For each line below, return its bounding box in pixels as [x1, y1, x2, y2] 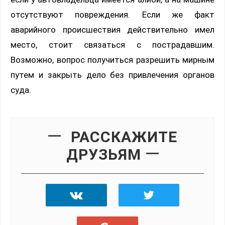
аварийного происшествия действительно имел [11, 25, 214, 35]
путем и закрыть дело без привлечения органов [11, 70, 214, 80]
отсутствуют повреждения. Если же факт [11, 10, 214, 20]
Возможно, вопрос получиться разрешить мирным [11, 55, 214, 65]
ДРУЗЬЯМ [66, 146, 141, 164]
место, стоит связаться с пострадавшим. [11, 40, 214, 50]
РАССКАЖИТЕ [70, 128, 177, 146]
